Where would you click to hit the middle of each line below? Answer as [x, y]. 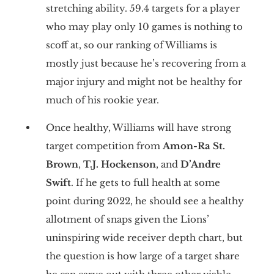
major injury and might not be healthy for [144, 81]
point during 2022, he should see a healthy [145, 201]
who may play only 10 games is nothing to [144, 26]
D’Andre [200, 164]
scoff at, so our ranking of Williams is [131, 45]
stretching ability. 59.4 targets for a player [143, 8]
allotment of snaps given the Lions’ [127, 219]
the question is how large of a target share [143, 256]
